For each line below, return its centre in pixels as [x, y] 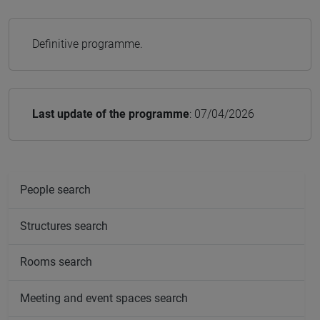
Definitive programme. [87, 44]
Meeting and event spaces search [104, 299]
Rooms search [56, 262]
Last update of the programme [111, 114]
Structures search [64, 226]
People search [55, 190]
